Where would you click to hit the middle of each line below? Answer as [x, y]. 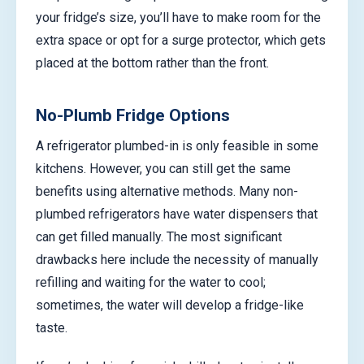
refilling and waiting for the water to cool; [151, 283]
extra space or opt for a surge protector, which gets [181, 40]
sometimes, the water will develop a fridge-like [170, 305]
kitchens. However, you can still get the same [163, 169]
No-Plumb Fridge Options [133, 115]
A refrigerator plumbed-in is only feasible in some [177, 146]
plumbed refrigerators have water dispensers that [177, 214]
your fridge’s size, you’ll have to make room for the [178, 17]
